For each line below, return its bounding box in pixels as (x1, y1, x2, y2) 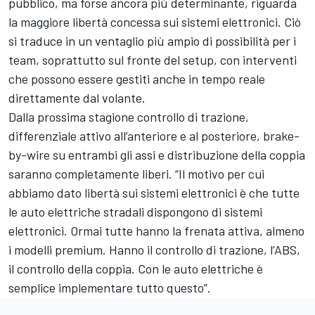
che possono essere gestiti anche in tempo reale (8, 71, 265, 87)
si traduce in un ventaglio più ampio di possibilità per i (8, 33, 296, 49)
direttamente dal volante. (8, 90, 146, 106)
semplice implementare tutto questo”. (8, 280, 211, 296)
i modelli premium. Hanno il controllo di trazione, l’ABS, (8, 242, 300, 258)
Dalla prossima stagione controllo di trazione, (8, 109, 249, 125)
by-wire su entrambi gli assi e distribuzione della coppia (8, 147, 305, 163)
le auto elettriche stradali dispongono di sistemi (8, 204, 262, 220)
